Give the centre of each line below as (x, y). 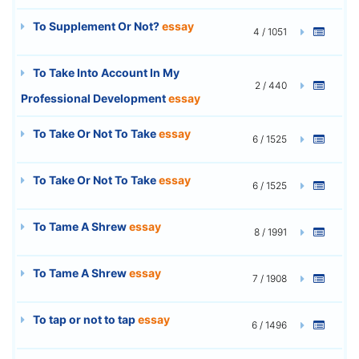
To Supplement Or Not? (96, 26)
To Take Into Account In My (105, 72)
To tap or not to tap (84, 319)
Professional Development (95, 98)
